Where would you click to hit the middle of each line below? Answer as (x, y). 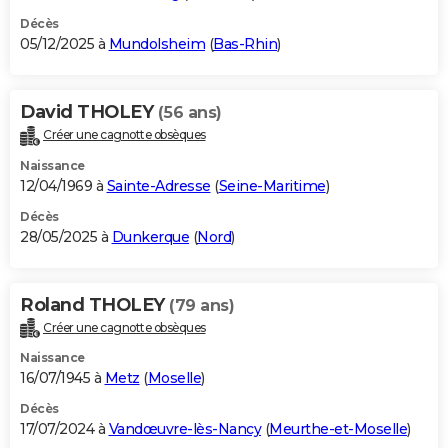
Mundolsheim (156, 43)
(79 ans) (201, 305)
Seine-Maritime (272, 185)
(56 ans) (189, 112)
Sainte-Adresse (158, 185)
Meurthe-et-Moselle (338, 429)
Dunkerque (150, 236)
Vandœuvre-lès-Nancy (184, 429)
